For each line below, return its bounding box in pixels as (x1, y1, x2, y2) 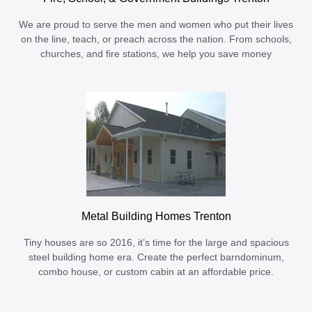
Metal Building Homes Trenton (81, 210, 231, 223)
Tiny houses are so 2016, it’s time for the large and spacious (23, 237, 289, 249)
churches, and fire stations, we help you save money (40, 49, 272, 60)
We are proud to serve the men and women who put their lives (19, 19, 293, 31)
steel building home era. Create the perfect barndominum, (28, 252, 284, 263)
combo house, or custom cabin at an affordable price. (38, 267, 274, 278)
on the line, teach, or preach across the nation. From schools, (20, 34, 292, 45)
